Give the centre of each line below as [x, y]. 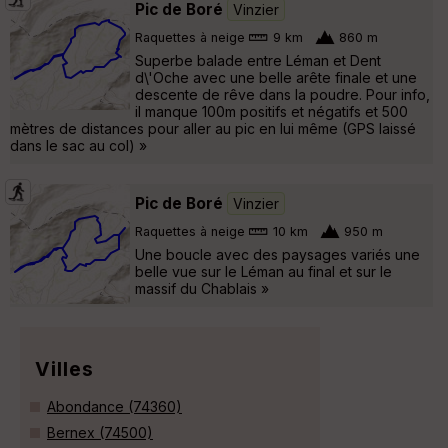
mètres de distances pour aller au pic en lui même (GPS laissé [213, 128]
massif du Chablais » [202, 288]
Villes [64, 368]
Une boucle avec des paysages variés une [277, 254]
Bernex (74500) [100, 433]
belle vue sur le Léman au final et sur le [263, 271]
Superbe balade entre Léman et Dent [258, 60]
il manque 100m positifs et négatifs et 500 [271, 111]
